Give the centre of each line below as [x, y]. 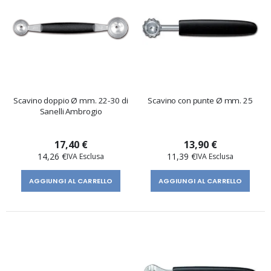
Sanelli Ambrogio [71, 111]
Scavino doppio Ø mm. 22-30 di [71, 100]
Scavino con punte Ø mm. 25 [200, 100]
